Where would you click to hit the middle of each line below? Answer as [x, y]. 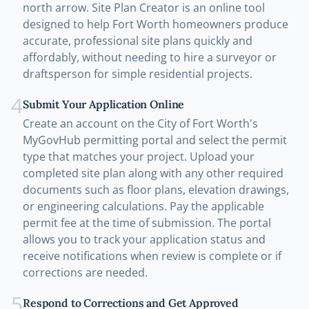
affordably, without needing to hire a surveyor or [150, 58]
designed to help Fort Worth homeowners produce [156, 24]
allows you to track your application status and [144, 240]
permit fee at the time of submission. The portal [147, 223]
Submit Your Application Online [104, 104]
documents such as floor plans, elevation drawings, [156, 190]
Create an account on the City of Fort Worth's [140, 124]
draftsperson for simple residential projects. [138, 74]
